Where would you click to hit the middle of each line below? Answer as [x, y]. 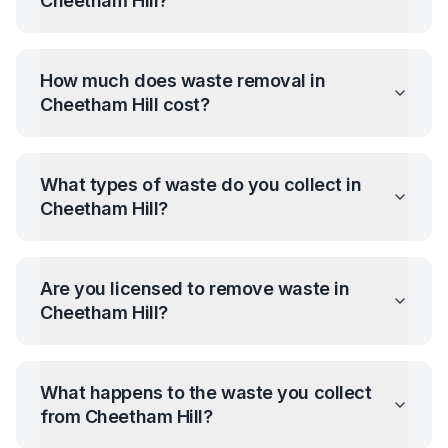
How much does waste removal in [183, 80]
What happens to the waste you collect [206, 392]
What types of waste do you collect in [201, 184]
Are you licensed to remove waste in [195, 288]
